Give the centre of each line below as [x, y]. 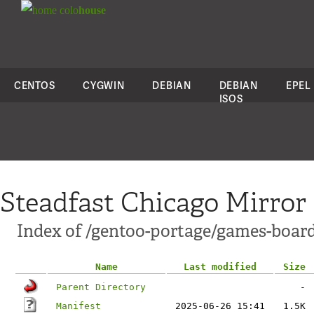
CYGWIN [104, 85]
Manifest [78, 306]
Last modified [220, 267]
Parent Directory [101, 287]
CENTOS [35, 85]
